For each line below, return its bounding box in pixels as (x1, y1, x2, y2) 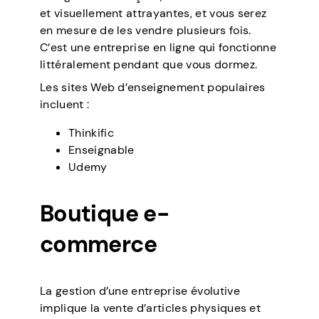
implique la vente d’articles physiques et (40, 300, 261, 316)
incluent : (40, 97, 90, 113)
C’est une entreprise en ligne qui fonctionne (40, 40, 277, 56)
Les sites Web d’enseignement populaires (40, 80, 266, 95)
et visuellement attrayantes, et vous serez (40, 6, 267, 21)
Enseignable (68, 142, 135, 158)
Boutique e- (40, 199, 169, 229)
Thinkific (68, 125, 114, 141)
